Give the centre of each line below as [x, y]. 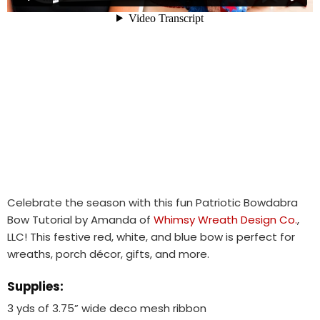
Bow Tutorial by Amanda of [80, 220]
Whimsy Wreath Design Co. [225, 220]
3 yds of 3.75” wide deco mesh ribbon [107, 309]
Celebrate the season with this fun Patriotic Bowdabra [152, 203]
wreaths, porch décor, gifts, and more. [108, 254]
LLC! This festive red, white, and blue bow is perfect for [151, 237]
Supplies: [35, 286]
